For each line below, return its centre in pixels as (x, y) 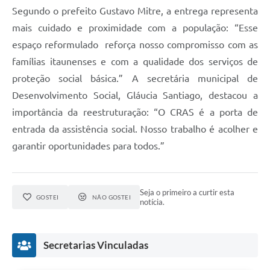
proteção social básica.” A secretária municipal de (135, 78)
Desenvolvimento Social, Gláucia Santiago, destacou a (135, 95)
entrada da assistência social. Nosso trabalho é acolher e (135, 129)
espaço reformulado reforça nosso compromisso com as (135, 44)
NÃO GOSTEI (111, 197)
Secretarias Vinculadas (96, 245)
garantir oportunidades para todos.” (88, 146)
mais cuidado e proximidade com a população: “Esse (135, 27)
